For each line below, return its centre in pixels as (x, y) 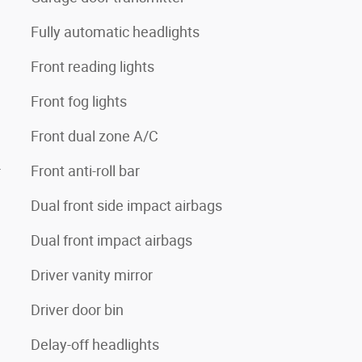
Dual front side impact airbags (126, 205)
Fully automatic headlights (115, 32)
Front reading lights (93, 66)
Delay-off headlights (95, 344)
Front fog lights (79, 101)
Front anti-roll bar (85, 170)
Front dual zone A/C (95, 136)
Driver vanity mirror (92, 275)
